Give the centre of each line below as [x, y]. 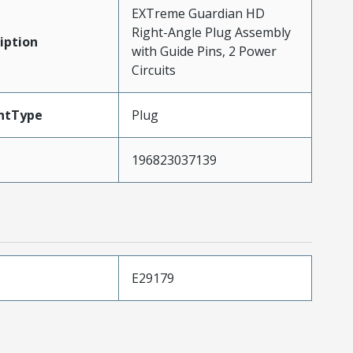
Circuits [153, 70]
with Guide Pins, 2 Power [204, 51]
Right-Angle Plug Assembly [211, 32]
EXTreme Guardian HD [198, 13]
